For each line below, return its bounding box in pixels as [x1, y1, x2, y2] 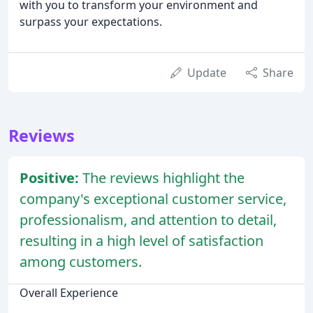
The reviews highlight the [82, 168, 245, 188]
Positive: [20, 168, 82, 188]
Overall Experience [20, 285, 118, 301]
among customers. [20, 252, 142, 272]
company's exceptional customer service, [20, 189, 286, 209]
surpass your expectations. [20, 14, 162, 30]
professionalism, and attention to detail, [20, 210, 277, 230]
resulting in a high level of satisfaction [20, 231, 263, 251]
